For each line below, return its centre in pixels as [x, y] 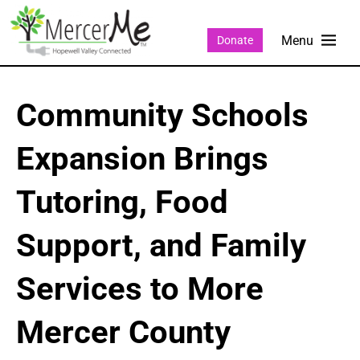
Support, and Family [161, 246]
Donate [235, 40]
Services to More [140, 289]
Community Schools [162, 116]
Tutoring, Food [122, 202]
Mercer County [123, 333]
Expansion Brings [142, 159]
